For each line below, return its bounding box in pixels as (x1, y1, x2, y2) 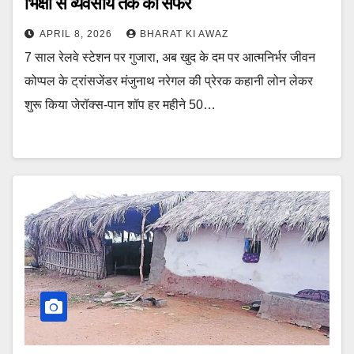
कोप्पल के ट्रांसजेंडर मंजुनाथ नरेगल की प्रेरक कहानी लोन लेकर (24, 74, 313, 88)
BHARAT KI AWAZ (140, 28, 228, 40)
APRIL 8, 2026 (40, 28, 115, 40)
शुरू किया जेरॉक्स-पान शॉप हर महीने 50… (24, 98, 216, 112)
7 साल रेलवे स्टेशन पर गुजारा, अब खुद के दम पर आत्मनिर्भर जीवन (24, 51, 315, 65)
